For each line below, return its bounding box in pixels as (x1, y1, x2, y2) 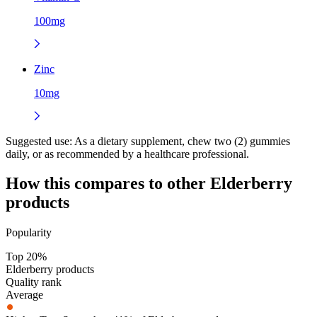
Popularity (6, 226, 52, 239)
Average (6, 289, 43, 301)
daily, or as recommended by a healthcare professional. (6, 147, 249, 160)
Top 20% (6, 250, 47, 263)
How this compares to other (6, 174, 210, 193)
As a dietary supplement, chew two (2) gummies (72, 134, 290, 147)
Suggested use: (6, 134, 72, 147)
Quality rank (6, 276, 62, 289)
